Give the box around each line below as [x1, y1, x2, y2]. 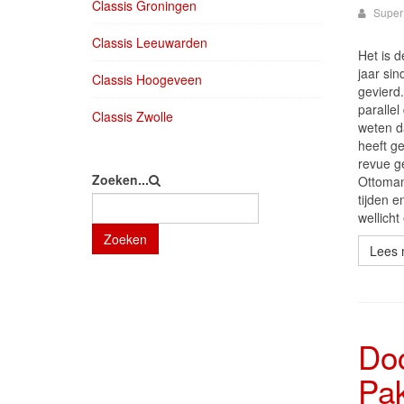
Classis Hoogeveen [92, 70, 202, 88]
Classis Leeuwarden [92, 33, 207, 51]
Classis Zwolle [92, 107, 173, 125]
